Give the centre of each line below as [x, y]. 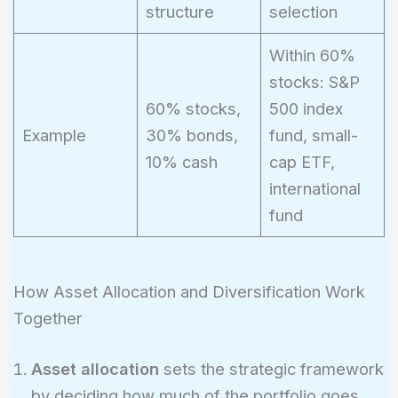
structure [179, 12]
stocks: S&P [314, 82]
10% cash [181, 162]
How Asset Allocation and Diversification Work [189, 292]
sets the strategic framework [271, 369]
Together [48, 318]
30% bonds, [191, 135]
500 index [306, 109]
